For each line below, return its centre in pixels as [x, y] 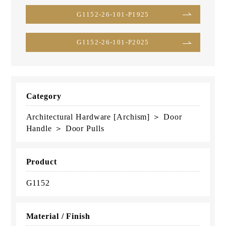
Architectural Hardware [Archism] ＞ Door [104, 117]
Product [41, 162]
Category [44, 96]
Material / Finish [58, 216]
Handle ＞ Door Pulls [65, 129]
